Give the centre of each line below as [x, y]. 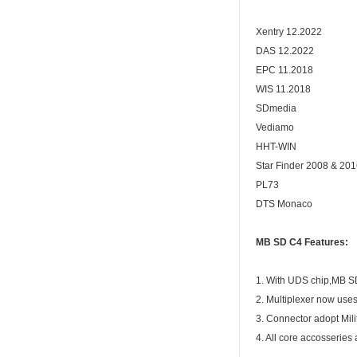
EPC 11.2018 [284, 71]
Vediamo [275, 128]
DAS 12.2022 [285, 51]
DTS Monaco [284, 204]
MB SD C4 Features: [302, 243]
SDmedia [276, 109]
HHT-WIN [276, 147]
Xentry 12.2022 [289, 32]
